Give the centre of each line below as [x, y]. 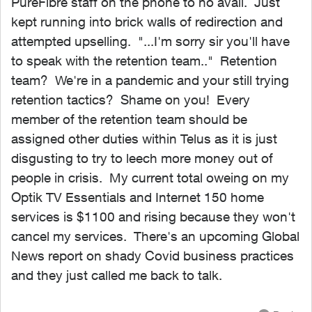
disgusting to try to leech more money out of [142, 158]
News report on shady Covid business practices [153, 256]
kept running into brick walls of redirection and [147, 22]
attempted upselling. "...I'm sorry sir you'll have [150, 41]
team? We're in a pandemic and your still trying [150, 80]
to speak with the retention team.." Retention [144, 61]
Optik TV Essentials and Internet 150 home [138, 197]
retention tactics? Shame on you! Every [131, 100]
